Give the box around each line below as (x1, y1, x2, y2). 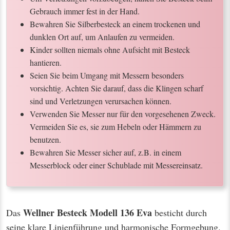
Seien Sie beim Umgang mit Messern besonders (29, 69, 184, 81)
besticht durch (155, 206, 207, 219)
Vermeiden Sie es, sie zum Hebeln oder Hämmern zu (29, 121, 201, 132)
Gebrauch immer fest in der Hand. (29, 5, 140, 16)
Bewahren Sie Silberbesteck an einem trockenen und (29, 18, 200, 29)
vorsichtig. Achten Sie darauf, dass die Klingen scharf (29, 82, 203, 93)
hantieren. (29, 56, 62, 68)
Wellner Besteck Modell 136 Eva (23, 205, 155, 219)
